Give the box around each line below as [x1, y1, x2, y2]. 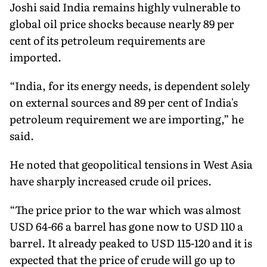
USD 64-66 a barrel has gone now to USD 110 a [10, 218, 243, 234]
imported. [10, 48, 61, 65]
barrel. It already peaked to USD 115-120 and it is [10, 234, 252, 251]
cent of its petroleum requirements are [10, 32, 205, 48]
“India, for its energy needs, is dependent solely [10, 77, 250, 94]
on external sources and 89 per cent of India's [10, 94, 238, 110]
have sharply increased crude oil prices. [10, 172, 212, 189]
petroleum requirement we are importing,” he [10, 110, 244, 127]
